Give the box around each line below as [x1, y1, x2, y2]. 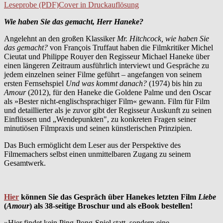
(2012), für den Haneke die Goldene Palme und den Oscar [26, 88, 211, 97]
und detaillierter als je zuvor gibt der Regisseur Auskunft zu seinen [4, 106, 212, 115]
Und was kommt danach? [66, 79, 147, 88]
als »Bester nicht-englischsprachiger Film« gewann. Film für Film [4, 97, 210, 106]
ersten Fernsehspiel [4, 79, 66, 88]
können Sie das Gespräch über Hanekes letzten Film [19, 193, 198, 202]
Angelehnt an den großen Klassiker [4, 34, 117, 43]
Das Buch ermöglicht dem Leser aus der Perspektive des [4, 141, 181, 150]
